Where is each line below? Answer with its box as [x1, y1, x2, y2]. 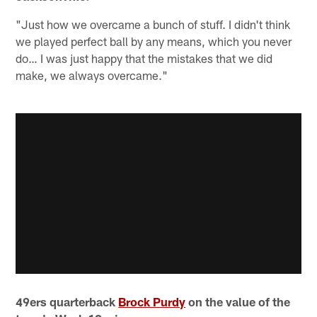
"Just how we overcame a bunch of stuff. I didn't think [16, 17, 291, 32]
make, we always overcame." [16, 68, 168, 83]
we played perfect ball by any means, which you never [16, 34, 292, 49]
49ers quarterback [16, 294, 119, 309]
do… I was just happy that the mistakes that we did [16, 51, 273, 66]
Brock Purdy [118, 294, 186, 309]
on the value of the [185, 294, 291, 309]
